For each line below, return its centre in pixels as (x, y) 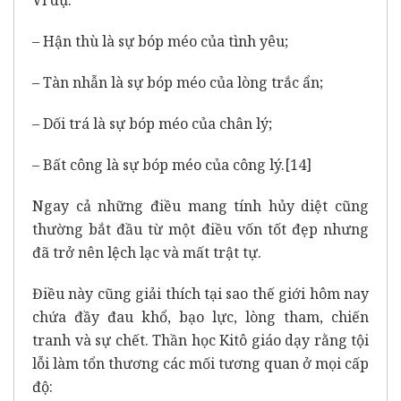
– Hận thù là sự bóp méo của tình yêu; (160, 41)
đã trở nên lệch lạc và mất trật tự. (147, 252)
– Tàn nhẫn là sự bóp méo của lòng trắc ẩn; (178, 82)
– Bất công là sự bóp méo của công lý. (158, 164)
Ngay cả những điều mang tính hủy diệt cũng (200, 205)
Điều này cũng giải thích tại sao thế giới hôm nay (200, 293)
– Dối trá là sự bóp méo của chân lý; (152, 123)
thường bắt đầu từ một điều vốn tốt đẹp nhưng (200, 229)
